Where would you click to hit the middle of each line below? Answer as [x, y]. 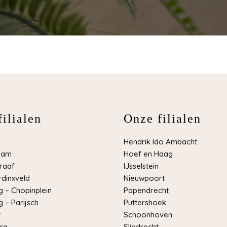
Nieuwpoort [144, 178]
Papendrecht [146, 191]
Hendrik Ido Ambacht [160, 142]
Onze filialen [162, 119]
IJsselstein [141, 166]
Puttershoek [145, 203]
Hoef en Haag [148, 154]
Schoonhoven [148, 215]
